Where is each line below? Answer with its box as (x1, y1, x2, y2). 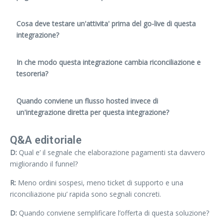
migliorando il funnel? (10, 159, 78, 168)
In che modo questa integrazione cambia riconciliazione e (16, 57, 201, 67)
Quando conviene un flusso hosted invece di (16, 96, 158, 106)
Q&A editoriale (10, 133, 82, 146)
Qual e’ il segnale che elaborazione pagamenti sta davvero (17, 147, 205, 157)
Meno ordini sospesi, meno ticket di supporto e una (16, 177, 183, 187)
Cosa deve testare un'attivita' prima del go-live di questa (16, 18, 196, 28)
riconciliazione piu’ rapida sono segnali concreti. (10, 189, 161, 199)
